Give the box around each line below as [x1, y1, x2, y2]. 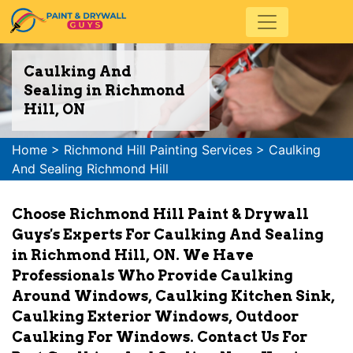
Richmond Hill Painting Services [64, 142, 252, 158]
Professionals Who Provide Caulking [12, 267, 293, 284]
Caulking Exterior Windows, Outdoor [12, 308, 299, 325]
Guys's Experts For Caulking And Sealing [12, 226, 324, 243]
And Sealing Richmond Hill [12, 161, 169, 176]
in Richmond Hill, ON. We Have [12, 247, 254, 263]
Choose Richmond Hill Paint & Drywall [12, 206, 309, 222]
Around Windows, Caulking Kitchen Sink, [12, 288, 335, 304]
